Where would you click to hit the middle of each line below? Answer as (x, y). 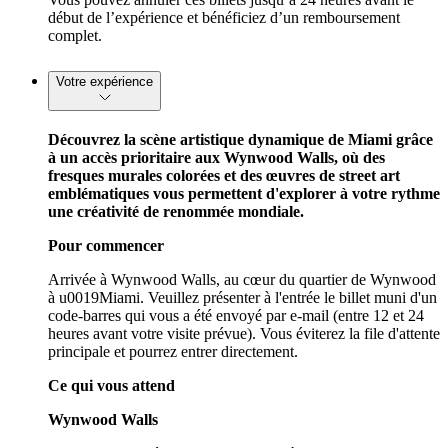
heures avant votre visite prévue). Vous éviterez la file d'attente (244, 333)
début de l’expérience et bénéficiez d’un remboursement (224, 18)
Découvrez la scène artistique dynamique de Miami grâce (240, 139)
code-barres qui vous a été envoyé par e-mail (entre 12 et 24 (236, 315)
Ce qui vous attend (111, 385)
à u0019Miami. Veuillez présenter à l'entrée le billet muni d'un (242, 297)
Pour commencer (106, 245)
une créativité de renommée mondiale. (176, 211)
